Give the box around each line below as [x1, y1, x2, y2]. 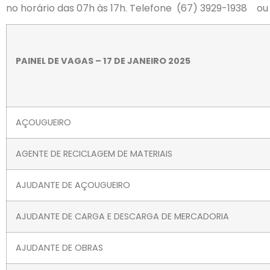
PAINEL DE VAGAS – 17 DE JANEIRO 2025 [16, 55, 190, 67]
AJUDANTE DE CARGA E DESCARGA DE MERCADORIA [16, 210, 229, 223]
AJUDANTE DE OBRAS [16, 242, 103, 254]
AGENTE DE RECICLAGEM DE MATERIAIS [16, 148, 172, 160]
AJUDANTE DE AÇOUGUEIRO [16, 179, 130, 192]
